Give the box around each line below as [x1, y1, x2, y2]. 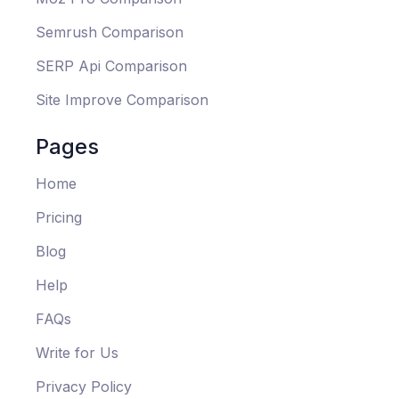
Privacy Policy [36, 378, 132, 396]
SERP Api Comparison [36, 57, 187, 76]
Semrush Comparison [36, 23, 183, 42]
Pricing [36, 208, 82, 227]
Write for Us [36, 344, 118, 362]
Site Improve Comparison [36, 91, 208, 110]
